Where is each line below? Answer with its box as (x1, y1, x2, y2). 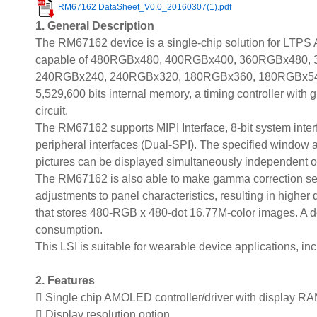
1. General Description (35, 20, 154, 32)
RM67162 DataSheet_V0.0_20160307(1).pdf (58, 2, 231, 13)
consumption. (35, 224, 103, 236)
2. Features (35, 275, 95, 287)
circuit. (35, 105, 68, 117)
